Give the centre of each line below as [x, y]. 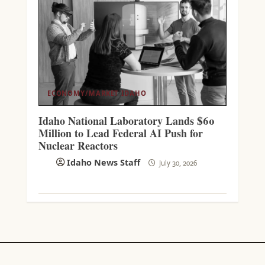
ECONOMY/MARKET [83, 93]
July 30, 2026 [177, 163]
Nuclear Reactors [78, 145]
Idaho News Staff [104, 162]
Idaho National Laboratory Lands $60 [126, 120]
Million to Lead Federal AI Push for [120, 133]
